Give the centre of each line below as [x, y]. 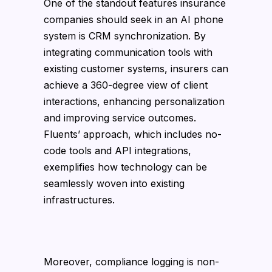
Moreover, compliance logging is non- [131, 261]
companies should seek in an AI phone [134, 19]
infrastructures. [79, 199]
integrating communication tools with [128, 52]
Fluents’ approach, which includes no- [133, 134]
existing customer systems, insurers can [136, 68]
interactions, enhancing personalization [134, 101]
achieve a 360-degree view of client [126, 85]
